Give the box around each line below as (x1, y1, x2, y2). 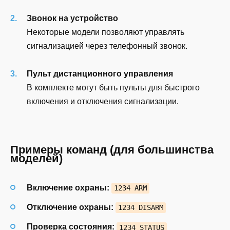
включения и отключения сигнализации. (27, 97, 179, 106)
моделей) (10, 151, 63, 165)
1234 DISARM (118, 203, 163, 212)
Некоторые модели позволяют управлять (27, 27, 184, 36)
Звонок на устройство (27, 13, 118, 23)
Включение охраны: (27, 183, 109, 192)
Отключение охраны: (27, 203, 113, 212)
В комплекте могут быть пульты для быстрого (27, 83, 200, 92)
